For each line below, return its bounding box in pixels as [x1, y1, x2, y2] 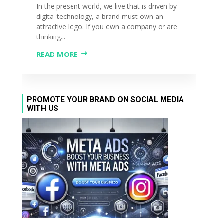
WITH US [26, 103, 58, 113]
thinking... [36, 32, 65, 41]
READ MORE [36, 49, 78, 59]
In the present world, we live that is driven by [36, 1, 177, 11]
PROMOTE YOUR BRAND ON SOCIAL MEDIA [26, 94, 184, 104]
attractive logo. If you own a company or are [36, 21, 177, 31]
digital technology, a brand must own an [36, 11, 163, 21]
